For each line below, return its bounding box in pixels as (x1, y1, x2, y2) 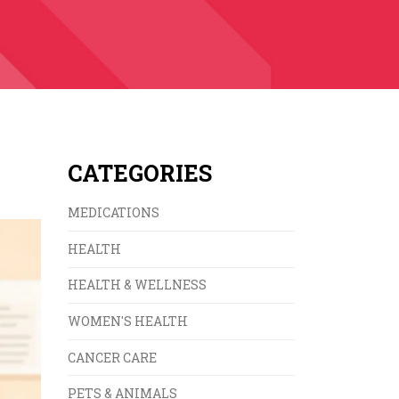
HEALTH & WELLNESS (68, 276, 207, 294)
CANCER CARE (68, 348, 157, 366)
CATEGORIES (68, 159, 212, 189)
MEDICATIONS (68, 204, 159, 222)
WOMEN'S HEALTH (68, 312, 188, 330)
